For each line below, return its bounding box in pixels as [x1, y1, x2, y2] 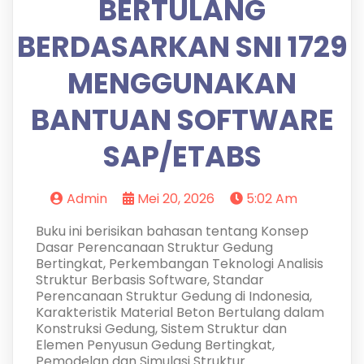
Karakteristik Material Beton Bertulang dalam [35, 303, 324, 322]
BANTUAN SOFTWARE [30, 100, 334, 140]
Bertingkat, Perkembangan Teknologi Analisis [35, 254, 323, 273]
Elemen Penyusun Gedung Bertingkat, [35, 336, 275, 354]
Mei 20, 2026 [137, 189, 215, 208]
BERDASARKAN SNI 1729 [16, 27, 348, 67]
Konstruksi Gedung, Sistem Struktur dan [35, 319, 287, 338]
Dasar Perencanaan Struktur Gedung [35, 238, 273, 257]
